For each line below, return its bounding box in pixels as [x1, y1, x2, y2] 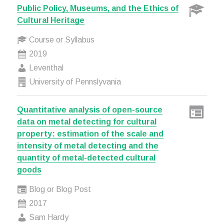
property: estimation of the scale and [16, 129, 163, 138]
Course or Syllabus [26, 35, 94, 44]
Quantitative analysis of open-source [16, 105, 162, 114]
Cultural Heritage [16, 16, 84, 24]
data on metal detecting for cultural [16, 117, 156, 126]
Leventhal [26, 63, 63, 72]
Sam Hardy [26, 213, 68, 221]
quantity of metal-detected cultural [16, 153, 155, 162]
